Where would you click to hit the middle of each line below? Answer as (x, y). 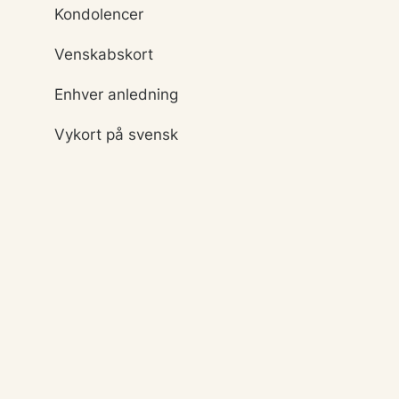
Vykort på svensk (116, 134)
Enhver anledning (116, 94)
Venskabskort (104, 54)
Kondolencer (99, 14)
